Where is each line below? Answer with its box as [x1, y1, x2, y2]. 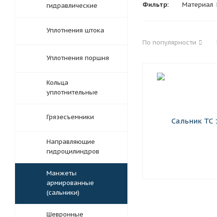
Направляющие [46, 138, 95, 146]
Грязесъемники [46, 113, 94, 121]
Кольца [46, 78, 68, 87]
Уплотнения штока [46, 26, 104, 34]
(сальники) [46, 188, 79, 197]
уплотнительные [46, 88, 98, 96]
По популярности [142, 38, 196, 46]
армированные [46, 179, 94, 187]
